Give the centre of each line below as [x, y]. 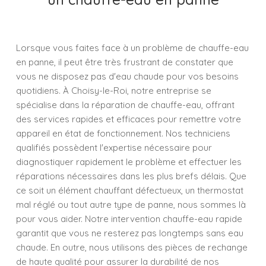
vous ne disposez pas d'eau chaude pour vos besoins [127, 76]
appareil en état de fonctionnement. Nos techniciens [123, 133]
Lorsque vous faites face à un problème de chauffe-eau [132, 48]
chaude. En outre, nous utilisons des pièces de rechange [132, 247]
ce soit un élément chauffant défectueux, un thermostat [130, 190]
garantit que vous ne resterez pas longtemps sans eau [130, 233]
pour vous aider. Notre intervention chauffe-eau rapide [129, 219]
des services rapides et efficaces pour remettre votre [129, 119]
